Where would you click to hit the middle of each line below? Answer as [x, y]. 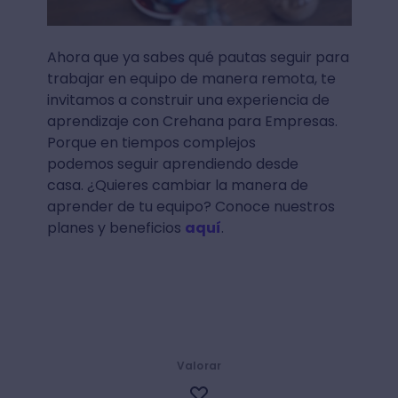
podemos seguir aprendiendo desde [172, 164]
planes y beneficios [115, 228]
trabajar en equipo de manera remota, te [191, 79]
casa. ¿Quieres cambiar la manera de [177, 186]
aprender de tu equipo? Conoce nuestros [191, 207]
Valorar [199, 366]
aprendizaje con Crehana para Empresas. [192, 122]
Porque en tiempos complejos [151, 143]
